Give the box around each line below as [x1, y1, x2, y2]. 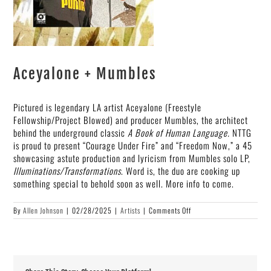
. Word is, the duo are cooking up [121, 164, 241, 177]
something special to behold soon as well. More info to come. [13, 177, 235, 190]
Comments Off [149, 205, 192, 215]
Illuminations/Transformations [13, 164, 122, 177]
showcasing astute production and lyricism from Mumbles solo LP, [13, 151, 251, 165]
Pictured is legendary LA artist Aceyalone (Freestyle [13, 100, 202, 114]
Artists [120, 205, 141, 215]
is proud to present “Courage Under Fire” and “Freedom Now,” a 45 [13, 139, 253, 152]
